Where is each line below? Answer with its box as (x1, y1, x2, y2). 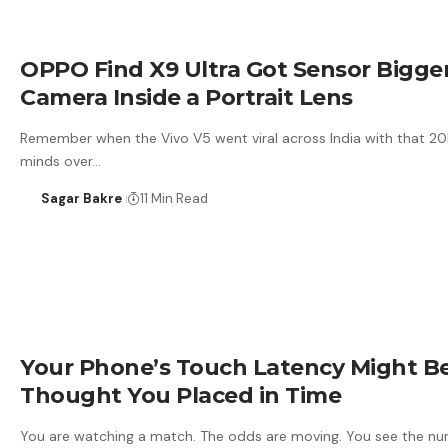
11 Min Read (139, 189, 208, 207)
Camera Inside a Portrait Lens (20, 83, 353, 111)
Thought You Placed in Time (20, 381, 341, 409)
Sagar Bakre (40, 189, 122, 207)
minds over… (20, 151, 101, 170)
